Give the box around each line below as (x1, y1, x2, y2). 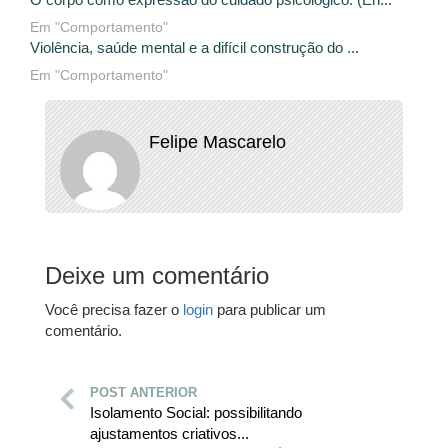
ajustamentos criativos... (90, 425, 249, 443)
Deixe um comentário (45, 262, 269, 290)
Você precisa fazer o (45, 301, 183, 319)
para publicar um (213, 301, 326, 319)
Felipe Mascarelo (148, 132, 286, 153)
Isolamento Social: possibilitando (90, 404, 302, 422)
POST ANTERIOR (90, 385, 197, 401)
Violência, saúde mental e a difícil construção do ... (30, 39, 359, 57)
